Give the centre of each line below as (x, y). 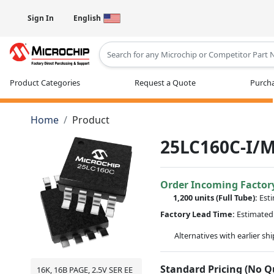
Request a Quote (165, 82)
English (87, 18)
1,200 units (195, 197)
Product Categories (45, 82)
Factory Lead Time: (198, 214)
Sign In (41, 18)
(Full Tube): (238, 197)
